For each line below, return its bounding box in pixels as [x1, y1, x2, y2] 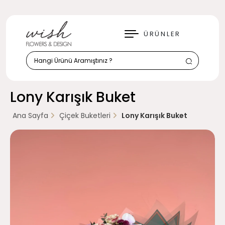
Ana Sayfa [13, 110, 48, 121]
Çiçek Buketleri [59, 110, 110, 121]
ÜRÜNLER [143, 29, 181, 39]
